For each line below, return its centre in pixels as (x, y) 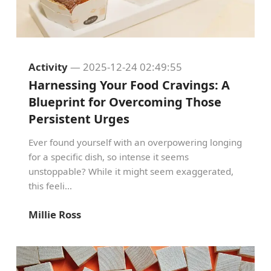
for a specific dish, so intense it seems (109, 157)
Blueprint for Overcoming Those (125, 102)
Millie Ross (55, 214)
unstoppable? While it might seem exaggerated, (131, 171)
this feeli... (50, 186)
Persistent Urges (79, 119)
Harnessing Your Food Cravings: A (129, 85)
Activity (48, 67)
